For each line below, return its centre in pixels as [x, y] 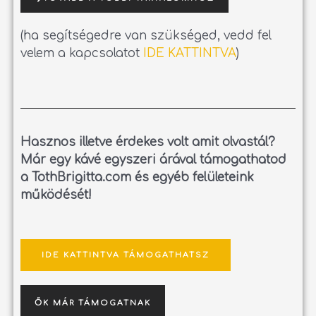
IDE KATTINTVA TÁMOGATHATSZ [126, 255]
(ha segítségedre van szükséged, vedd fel [146, 36]
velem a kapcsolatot [82, 54]
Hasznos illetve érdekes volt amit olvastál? [148, 142]
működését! [56, 195]
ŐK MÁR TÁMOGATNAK [93, 303]
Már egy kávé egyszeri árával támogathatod [154, 160]
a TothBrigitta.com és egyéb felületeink [138, 178]
